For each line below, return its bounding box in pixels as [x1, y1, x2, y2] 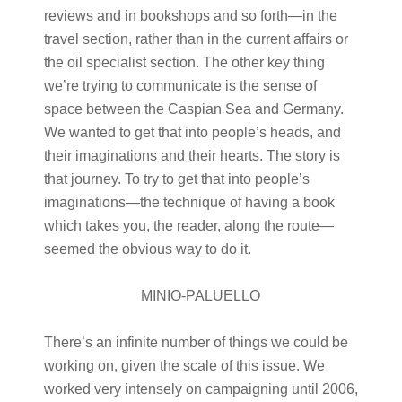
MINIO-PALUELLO [141, 288, 261, 303]
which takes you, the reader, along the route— [43, 218, 334, 233]
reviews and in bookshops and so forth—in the [43, 8, 337, 23]
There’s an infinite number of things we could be [43, 335, 348, 350]
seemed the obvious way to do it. [43, 241, 251, 257]
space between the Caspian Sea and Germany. [43, 101, 344, 117]
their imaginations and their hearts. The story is [43, 148, 340, 163]
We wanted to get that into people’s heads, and [43, 125, 341, 140]
